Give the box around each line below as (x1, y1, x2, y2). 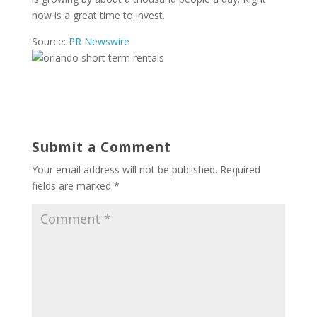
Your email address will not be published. (31, 163, 217, 176)
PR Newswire (68, 35, 129, 48)
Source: (31, 35, 69, 48)
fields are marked (31, 179, 114, 192)
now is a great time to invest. (31, 8, 165, 22)
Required (219, 163, 260, 176)
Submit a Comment (31, 138, 171, 156)
